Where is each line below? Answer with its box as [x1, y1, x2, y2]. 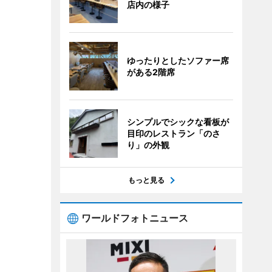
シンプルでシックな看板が [126, 117, 229, 127]
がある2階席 [126, 67, 175, 77]
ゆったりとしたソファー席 [126, 55, 229, 66]
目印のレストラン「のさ [126, 128, 220, 138]
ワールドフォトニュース [81, 212, 188, 224]
